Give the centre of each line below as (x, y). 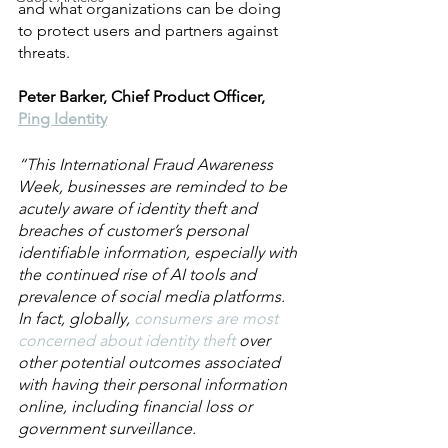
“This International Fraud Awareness (147, 164)
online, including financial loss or (137, 406)
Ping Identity (62, 118)
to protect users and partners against (150, 30)
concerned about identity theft (126, 340)
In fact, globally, (76, 318)
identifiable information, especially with (159, 252)
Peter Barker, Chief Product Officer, (143, 96)
